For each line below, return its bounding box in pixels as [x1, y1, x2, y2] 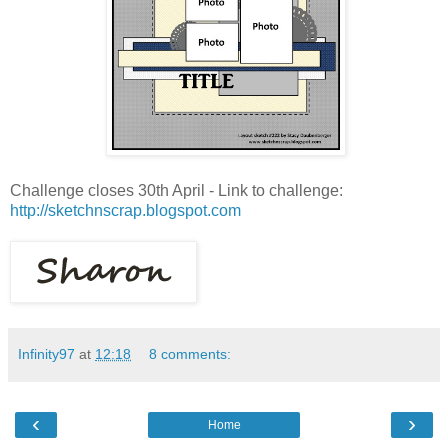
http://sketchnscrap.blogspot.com [10, 201, 241, 219]
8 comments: [149, 345, 232, 362]
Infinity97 [18, 345, 75, 362]
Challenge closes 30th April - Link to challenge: [10, 181, 343, 199]
